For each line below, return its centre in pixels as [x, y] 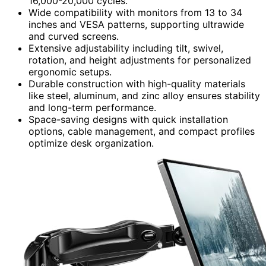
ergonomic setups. [70, 72]
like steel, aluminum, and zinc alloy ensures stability [144, 95]
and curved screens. [74, 36]
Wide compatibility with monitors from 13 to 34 [135, 12]
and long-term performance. [92, 107]
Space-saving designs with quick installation [128, 119]
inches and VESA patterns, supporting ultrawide [136, 24]
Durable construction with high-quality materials [137, 83]
